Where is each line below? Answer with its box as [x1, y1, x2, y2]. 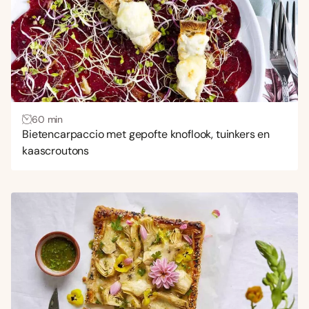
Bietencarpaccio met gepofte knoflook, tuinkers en [22, 126, 270, 141]
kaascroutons [22, 143, 90, 158]
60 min [32, 112, 63, 126]
